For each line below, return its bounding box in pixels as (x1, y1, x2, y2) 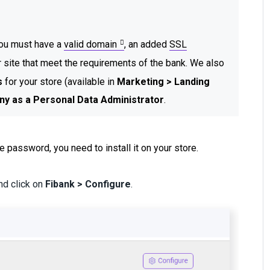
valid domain (64, 38, 118, 50)
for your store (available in (5, 75, 118, 87)
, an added (124, 38, 170, 50)
